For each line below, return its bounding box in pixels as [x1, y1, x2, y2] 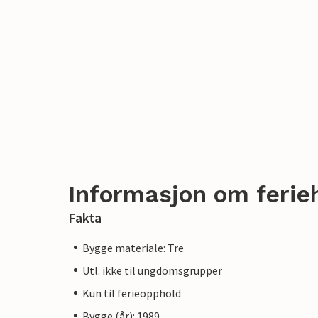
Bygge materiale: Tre [82, 240, 184, 255]
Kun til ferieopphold [82, 285, 181, 300]
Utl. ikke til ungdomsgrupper [82, 263, 222, 278]
